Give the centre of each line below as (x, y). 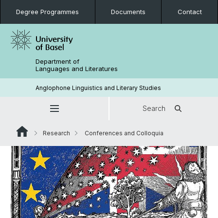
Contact (190, 12)
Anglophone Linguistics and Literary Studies (99, 88)
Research (56, 133)
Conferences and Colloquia (123, 133)
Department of (58, 61)
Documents (128, 12)
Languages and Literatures (77, 69)
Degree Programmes (48, 12)
